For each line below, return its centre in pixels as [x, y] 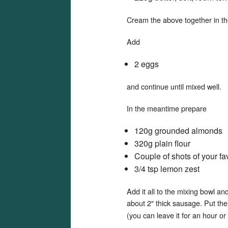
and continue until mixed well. [174, 86]
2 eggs [147, 64]
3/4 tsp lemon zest [167, 169]
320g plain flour [162, 143]
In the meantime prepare [167, 108]
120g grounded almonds [178, 131]
